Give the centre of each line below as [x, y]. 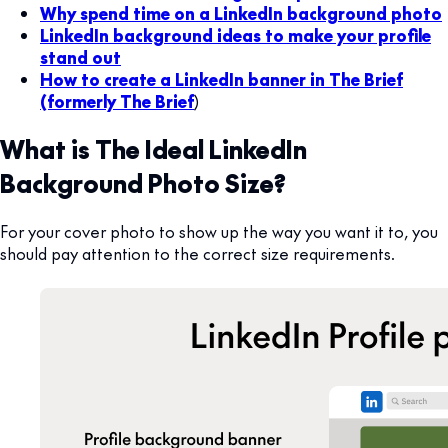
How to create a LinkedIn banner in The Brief [221, 78]
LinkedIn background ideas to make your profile [235, 34]
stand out [80, 56]
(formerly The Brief [117, 100]
